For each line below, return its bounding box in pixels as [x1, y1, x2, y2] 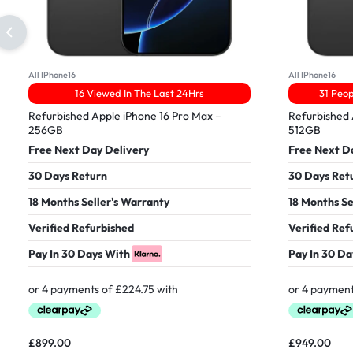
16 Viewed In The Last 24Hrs [75, 86, 204, 99]
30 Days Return [28, 168, 107, 183]
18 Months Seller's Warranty [28, 194, 169, 209]
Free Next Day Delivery [28, 142, 149, 157]
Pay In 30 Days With [28, 246, 130, 261]
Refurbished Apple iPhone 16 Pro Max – [28, 108, 221, 123]
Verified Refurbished [28, 220, 134, 235]
